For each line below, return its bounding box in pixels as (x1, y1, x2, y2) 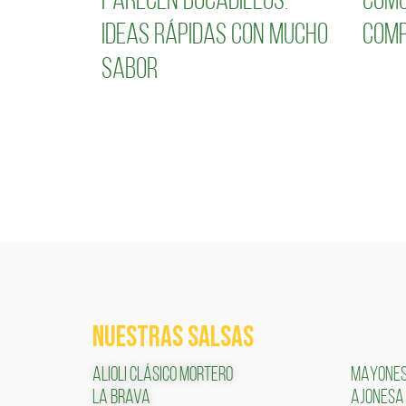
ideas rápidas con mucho (101, 21, 328, 51)
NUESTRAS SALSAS (92, 319, 254, 355)
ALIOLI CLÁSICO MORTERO (92, 364, 233, 386)
